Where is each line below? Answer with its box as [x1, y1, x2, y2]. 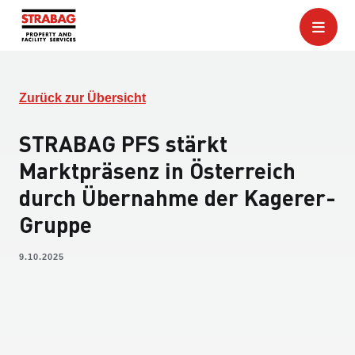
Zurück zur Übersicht [19, 91, 146, 105]
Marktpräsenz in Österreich [19, 156, 296, 185]
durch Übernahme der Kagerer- [19, 183, 336, 212]
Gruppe [19, 210, 92, 239]
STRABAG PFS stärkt [19, 129, 227, 158]
